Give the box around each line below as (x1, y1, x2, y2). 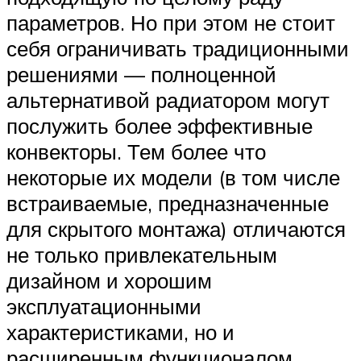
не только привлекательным (6, 242, 277, 268)
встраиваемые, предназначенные (6, 190, 329, 217)
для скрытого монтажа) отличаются (6, 216, 346, 243)
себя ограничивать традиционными (6, 35, 349, 62)
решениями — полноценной (6, 61, 276, 88)
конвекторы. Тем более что (6, 139, 266, 165)
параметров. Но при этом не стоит (6, 10, 335, 36)
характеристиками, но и (6, 319, 234, 346)
